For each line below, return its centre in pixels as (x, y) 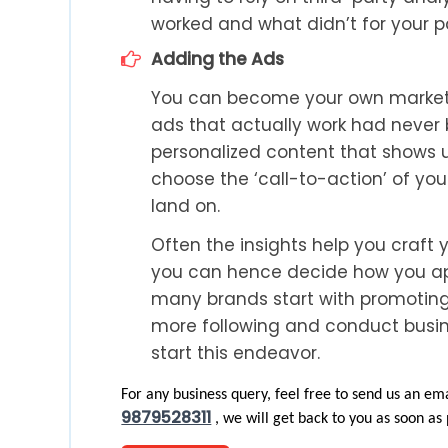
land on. (186, 205)
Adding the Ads (218, 58)
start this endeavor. (236, 352)
